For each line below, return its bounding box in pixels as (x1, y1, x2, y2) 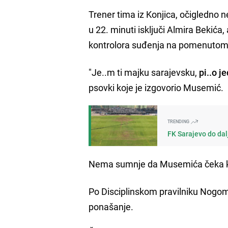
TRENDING (167, 118, 191, 125)
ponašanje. (89, 200, 134, 213)
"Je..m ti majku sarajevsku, (89, 66, 197, 78)
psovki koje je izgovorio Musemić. (89, 81, 224, 94)
